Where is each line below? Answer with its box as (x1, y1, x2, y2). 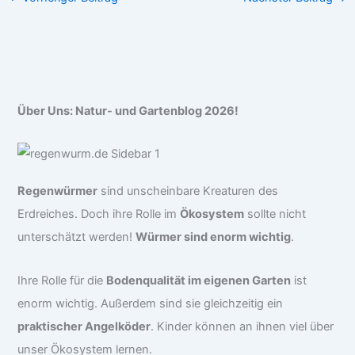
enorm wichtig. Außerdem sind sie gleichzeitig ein (17, 296, 284, 311)
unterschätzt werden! (17, 230, 136, 245)
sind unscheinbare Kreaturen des (97, 184, 279, 199)
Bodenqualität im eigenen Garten (106, 273, 292, 288)
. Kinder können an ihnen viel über (151, 319, 334, 334)
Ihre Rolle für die (17, 273, 107, 288)
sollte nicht (244, 207, 307, 222)
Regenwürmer (17, 184, 98, 199)
